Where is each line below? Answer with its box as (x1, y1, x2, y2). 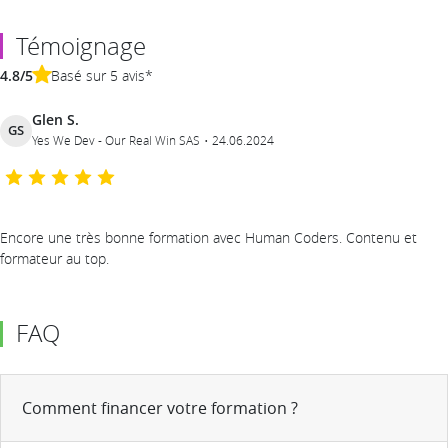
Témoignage (16, 29, 146, 62)
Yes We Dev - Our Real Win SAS (32, 131, 200, 148)
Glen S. (32, 109, 79, 129)
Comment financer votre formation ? (22, 397, 298, 420)
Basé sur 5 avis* (51, 65, 153, 85)
